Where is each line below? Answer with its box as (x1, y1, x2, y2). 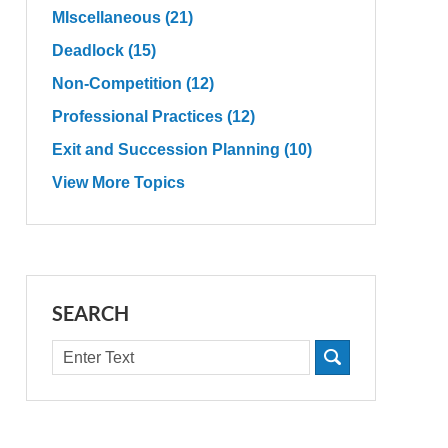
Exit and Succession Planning (52, 141, 284, 159)
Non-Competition (52, 75, 186, 93)
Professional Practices (52, 108, 227, 126)
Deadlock (52, 42, 128, 60)
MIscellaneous (52, 9, 165, 27)
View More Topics (52, 174, 185, 192)
